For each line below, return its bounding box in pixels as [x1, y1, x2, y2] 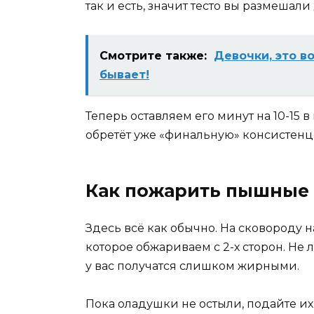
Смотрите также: [100, 48, 207, 62]
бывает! [100, 67, 149, 81]
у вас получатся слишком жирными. [86, 259, 299, 273]
